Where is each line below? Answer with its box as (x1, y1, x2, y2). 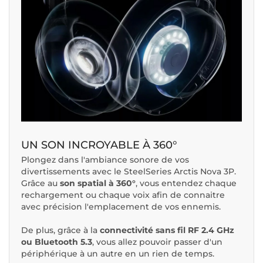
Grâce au (21, 178, 58, 189)
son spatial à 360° (58, 178, 136, 189)
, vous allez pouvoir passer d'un (92, 237, 222, 248)
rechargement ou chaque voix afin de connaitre (21, 190, 225, 201)
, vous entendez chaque (136, 178, 237, 189)
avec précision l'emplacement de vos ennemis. (21, 201, 221, 213)
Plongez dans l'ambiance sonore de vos (21, 154, 189, 166)
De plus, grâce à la (21, 225, 100, 236)
